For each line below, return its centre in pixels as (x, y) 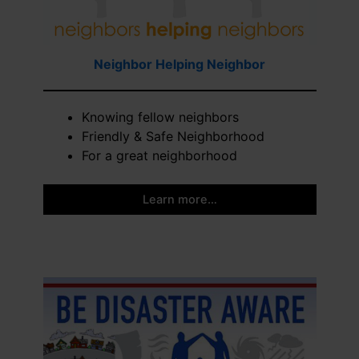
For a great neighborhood (159, 155)
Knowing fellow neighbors (160, 117)
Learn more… (179, 200)
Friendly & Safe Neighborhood (173, 136)
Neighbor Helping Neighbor (179, 64)
